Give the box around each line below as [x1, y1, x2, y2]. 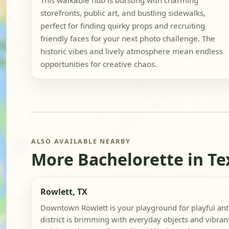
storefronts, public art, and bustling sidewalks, [40, 8, 205, 18]
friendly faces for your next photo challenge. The [40, 33, 215, 44]
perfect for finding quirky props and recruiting [40, 20, 205, 31]
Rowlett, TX [40, 186, 87, 197]
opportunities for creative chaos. [40, 59, 157, 70]
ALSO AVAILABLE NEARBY [31, 137, 131, 146]
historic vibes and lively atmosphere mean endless [40, 46, 223, 57]
